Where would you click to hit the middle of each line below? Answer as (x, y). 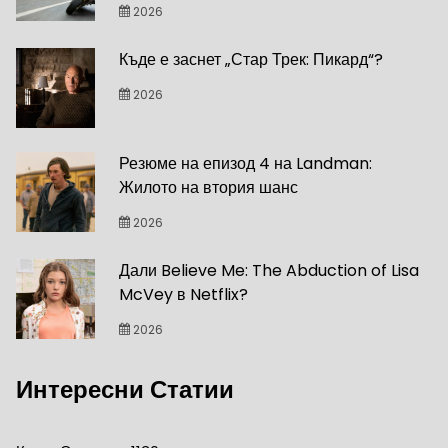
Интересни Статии (125, 390)
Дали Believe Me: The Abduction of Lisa (269, 271)
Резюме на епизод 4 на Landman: (246, 164)
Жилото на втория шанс (209, 188)
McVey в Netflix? (184, 295)
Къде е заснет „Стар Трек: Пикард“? (251, 60)
